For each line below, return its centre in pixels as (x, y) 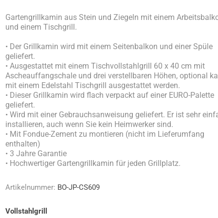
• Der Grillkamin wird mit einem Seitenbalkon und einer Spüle (109, 46)
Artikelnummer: (31, 187)
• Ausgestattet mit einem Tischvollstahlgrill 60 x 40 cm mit (105, 66)
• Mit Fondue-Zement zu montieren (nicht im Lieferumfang (105, 134)
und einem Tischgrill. (41, 27)
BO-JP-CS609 (79, 187)
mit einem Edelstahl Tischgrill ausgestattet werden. (93, 85)
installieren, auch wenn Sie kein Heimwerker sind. (90, 124)
